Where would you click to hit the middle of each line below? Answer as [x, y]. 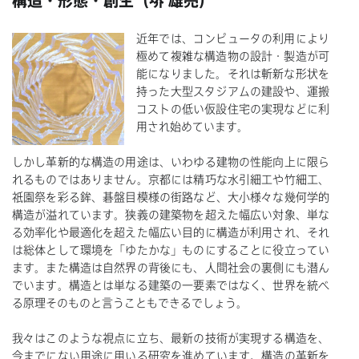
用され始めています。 [192, 126]
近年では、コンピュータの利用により [233, 38]
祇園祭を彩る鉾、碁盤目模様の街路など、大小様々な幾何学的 [171, 198]
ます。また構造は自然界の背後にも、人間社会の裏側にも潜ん [171, 268]
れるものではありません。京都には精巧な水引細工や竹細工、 [171, 180]
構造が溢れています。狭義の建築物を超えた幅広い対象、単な [171, 215]
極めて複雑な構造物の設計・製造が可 [233, 56]
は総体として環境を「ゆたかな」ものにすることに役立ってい [171, 250]
